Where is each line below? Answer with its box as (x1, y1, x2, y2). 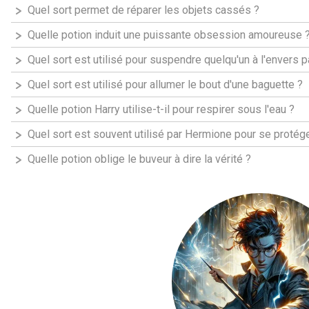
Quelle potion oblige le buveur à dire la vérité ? (28, 152, 251, 166)
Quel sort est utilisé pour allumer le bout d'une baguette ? (28, 77, 303, 91)
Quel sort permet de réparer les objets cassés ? (28, 3, 259, 17)
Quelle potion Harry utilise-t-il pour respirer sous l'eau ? (28, 102, 295, 116)
